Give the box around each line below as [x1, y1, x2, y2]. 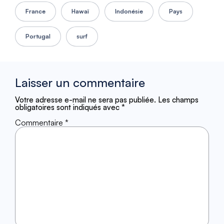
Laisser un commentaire [15, 75, 145, 90]
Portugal [25, 32, 50, 40]
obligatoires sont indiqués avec [15, 102, 121, 112]
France [25, 7, 45, 15]
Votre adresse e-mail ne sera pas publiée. [15, 95, 156, 105]
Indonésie [115, 7, 143, 15]
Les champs [158, 95, 198, 105]
